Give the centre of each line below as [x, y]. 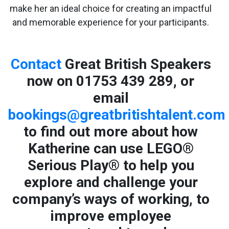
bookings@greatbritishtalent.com [117, 114]
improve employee [111, 216]
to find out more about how [111, 131]
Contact [38, 64]
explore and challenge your [111, 182]
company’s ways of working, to [111, 199]
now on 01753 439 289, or [111, 81]
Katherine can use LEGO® [111, 148]
